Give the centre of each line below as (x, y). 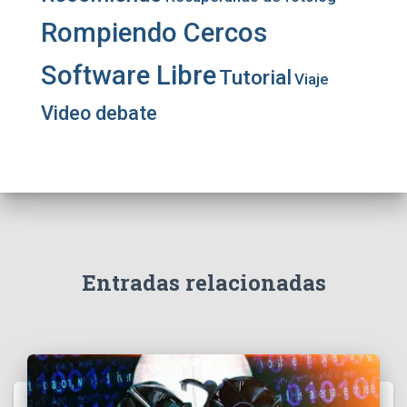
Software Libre (129, 75)
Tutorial (255, 78)
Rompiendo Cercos (154, 33)
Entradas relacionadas (203, 283)
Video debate (99, 113)
